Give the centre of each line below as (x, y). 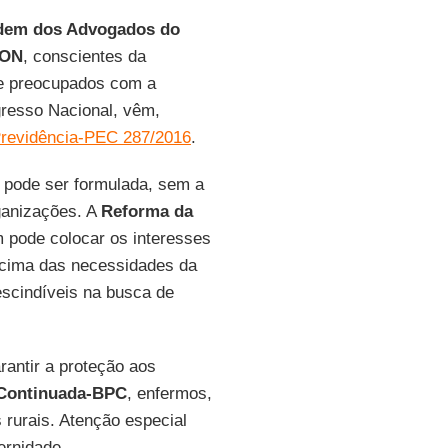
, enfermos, (169, 393)
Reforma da (146, 211)
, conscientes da (84, 56)
